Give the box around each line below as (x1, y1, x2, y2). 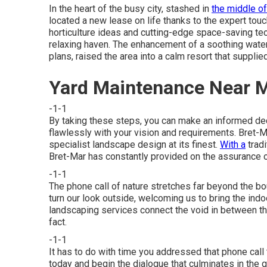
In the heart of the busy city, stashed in (49, 3, 212, 14)
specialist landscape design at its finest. (49, 139, 220, 150)
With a (220, 139, 246, 150)
